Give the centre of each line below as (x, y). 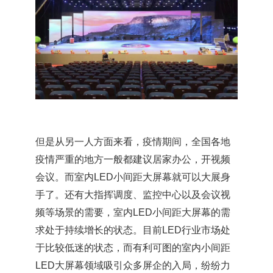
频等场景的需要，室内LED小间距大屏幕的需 (133, 212)
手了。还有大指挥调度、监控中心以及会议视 (133, 195)
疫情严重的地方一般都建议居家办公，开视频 (133, 159)
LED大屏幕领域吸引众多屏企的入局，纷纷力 (133, 265)
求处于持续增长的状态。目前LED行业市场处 (133, 230)
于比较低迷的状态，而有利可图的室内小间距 (133, 248)
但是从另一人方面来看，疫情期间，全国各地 (133, 142)
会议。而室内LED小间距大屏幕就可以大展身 (133, 177)
